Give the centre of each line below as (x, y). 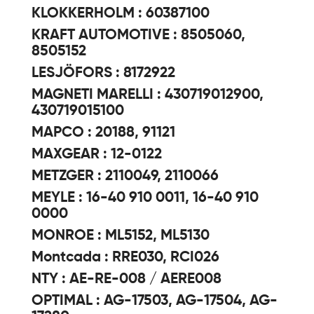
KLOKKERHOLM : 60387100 (121, 14)
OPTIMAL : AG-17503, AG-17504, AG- (155, 301)
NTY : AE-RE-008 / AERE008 (127, 279)
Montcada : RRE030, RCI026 (125, 258)
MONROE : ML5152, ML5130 (121, 236)
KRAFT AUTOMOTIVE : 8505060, (138, 35)
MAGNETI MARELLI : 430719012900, (148, 95)
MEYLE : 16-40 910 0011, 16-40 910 (145, 198)
